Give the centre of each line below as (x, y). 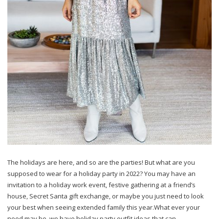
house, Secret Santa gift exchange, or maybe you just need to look (106, 196)
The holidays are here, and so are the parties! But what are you (101, 162)
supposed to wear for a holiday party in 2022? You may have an (101, 173)
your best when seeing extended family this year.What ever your (104, 207)
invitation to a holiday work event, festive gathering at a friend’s (101, 185)
